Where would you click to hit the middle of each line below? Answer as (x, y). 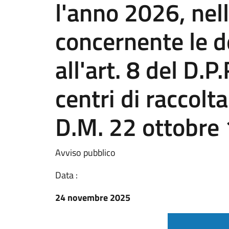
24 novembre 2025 (93, 198)
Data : (66, 175)
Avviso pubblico (85, 153)
